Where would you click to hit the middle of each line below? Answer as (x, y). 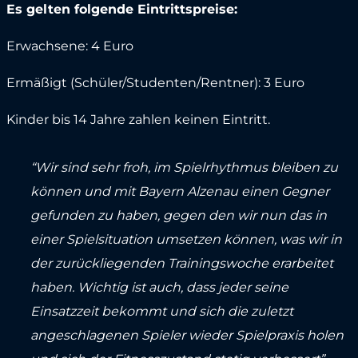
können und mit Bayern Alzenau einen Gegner (179, 192)
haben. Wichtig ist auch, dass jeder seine (159, 288)
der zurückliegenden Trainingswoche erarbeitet (181, 264)
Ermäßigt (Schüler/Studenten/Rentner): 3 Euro (155, 83)
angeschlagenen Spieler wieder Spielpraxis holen (187, 336)
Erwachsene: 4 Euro (70, 46)
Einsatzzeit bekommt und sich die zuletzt (161, 312)
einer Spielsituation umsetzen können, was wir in (186, 240)
